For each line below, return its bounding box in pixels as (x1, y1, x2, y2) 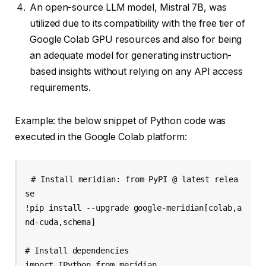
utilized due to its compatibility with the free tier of (30, 18, 245, 30)
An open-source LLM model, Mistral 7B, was (30, 2, 227, 14)
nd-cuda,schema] (25, 217, 101, 227)
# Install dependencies (25, 246, 134, 256)
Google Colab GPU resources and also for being (30, 34, 242, 46)
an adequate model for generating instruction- (30, 50, 232, 62)
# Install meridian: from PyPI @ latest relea (31, 175, 238, 185)
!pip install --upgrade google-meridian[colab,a (25, 203, 242, 213)
